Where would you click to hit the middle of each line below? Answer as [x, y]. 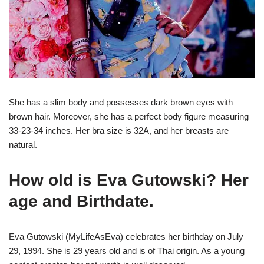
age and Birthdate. [81, 201]
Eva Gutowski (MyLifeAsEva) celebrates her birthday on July [126, 236]
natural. [23, 144]
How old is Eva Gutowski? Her [129, 180]
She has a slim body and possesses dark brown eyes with [121, 102]
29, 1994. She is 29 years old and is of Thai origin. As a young [127, 250]
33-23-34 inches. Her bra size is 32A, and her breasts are [119, 130]
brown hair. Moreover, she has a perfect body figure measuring [129, 116]
